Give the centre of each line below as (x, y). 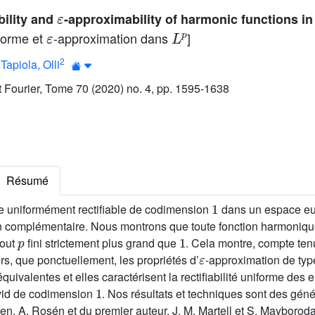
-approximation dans (112, 38)
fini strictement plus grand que (102, 243)
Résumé (27, 180)
